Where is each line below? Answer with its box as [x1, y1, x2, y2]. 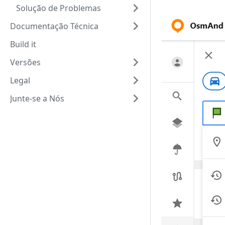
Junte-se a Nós [10, 93, 64, 104]
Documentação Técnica [10, 21, 98, 32]
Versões [10, 57, 41, 68]
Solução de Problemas [16, 3, 101, 14]
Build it [10, 39, 36, 50]
